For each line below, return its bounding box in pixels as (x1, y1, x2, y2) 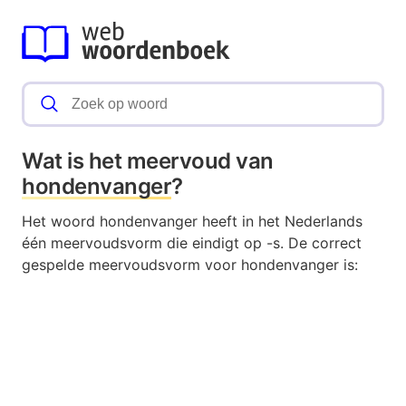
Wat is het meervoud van (22, 148, 274, 175)
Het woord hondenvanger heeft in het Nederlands (22, 212, 362, 231)
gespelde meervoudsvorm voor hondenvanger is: (22, 256, 358, 275)
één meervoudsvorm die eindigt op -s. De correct (22, 234, 362, 253)
